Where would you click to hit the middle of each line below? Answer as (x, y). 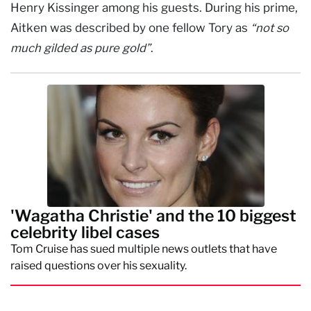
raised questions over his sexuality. (99, 265)
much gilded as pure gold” (81, 48)
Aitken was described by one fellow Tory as (131, 27)
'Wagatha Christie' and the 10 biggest (153, 216)
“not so (270, 27)
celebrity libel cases (85, 232)
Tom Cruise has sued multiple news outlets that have (144, 249)
